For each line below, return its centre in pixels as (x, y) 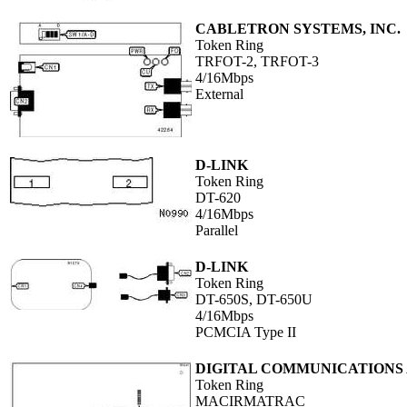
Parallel (217, 231)
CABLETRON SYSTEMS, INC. (298, 29)
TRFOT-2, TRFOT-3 (257, 62)
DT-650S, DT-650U (254, 300)
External (219, 94)
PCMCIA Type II (246, 333)
